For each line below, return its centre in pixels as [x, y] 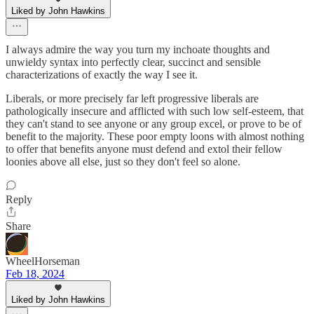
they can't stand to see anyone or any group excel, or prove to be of [153, 123]
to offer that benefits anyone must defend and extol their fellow [144, 149]
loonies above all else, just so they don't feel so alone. [123, 161]
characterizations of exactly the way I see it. [102, 74]
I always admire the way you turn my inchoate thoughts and [138, 49]
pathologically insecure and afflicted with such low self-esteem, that [155, 111]
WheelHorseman [43, 261]
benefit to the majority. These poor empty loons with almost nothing [155, 136]
